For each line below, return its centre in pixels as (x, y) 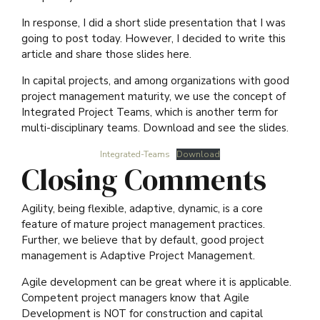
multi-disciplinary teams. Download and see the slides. (155, 128)
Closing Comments (144, 180)
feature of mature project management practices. (143, 224)
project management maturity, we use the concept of (154, 97)
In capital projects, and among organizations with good (155, 81)
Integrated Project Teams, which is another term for (150, 112)
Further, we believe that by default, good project (143, 240)
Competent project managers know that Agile (135, 297)
